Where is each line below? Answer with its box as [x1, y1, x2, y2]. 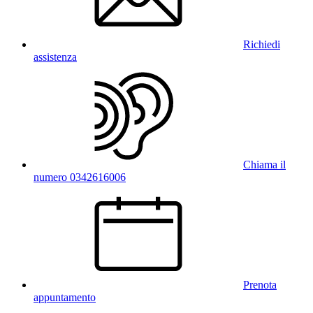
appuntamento [34, 291, 96, 304]
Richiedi [243, 38, 280, 51]
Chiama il [243, 159, 286, 171]
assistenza [34, 51, 77, 64]
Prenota [243, 279, 277, 291]
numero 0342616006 [34, 171, 126, 184]
